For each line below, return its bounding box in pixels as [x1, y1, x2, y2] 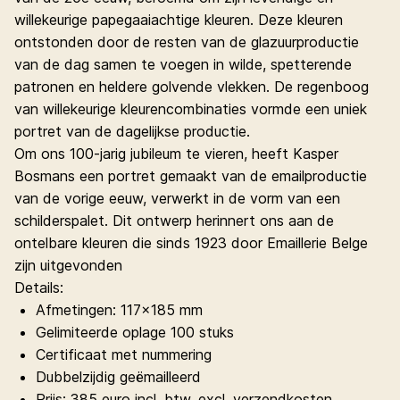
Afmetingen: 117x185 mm [36, 301, 203, 319]
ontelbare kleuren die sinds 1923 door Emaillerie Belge [14, 234, 368, 252]
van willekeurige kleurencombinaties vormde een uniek [14, 100, 367, 118]
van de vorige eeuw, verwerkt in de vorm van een [14, 189, 340, 207]
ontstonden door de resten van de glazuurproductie [14, 33, 359, 51]
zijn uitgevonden [14, 256, 122, 274]
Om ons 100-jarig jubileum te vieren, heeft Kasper [14, 145, 338, 162]
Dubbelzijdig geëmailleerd [36, 368, 201, 386]
